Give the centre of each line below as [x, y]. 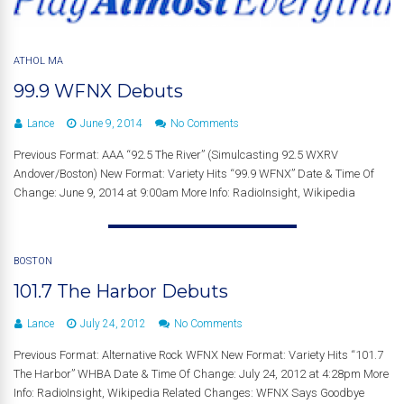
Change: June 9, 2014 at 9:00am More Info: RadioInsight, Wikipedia [184, 192]
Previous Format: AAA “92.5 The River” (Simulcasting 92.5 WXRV [176, 154]
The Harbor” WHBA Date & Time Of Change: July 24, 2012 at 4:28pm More [201, 373]
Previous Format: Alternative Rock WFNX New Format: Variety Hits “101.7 [198, 354]
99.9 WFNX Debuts [98, 91]
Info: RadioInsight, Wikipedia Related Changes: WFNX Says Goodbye [189, 392]
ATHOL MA [38, 60]
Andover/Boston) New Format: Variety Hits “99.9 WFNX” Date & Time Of [194, 173]
